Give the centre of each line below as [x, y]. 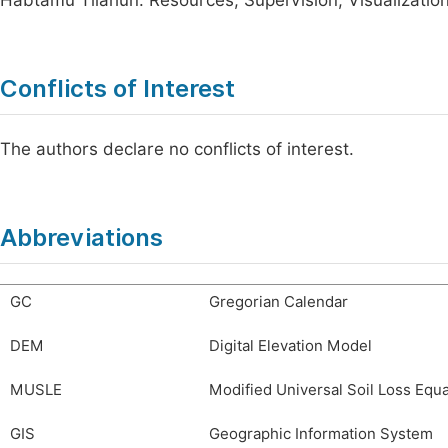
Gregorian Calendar [278, 302]
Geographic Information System [321, 434]
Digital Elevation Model [290, 346]
